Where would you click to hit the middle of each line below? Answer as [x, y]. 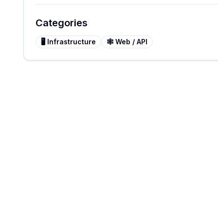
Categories [62, 23]
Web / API [131, 42]
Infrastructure [72, 42]
